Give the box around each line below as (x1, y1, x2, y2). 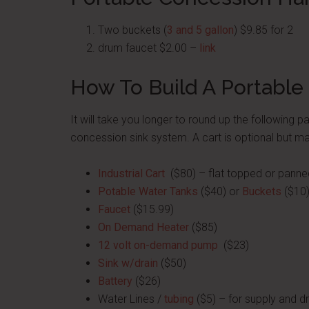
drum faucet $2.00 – (98, 41, 199, 54)
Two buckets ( (98, 23, 167, 37)
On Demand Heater (98, 221, 189, 234)
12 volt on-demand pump (98, 239, 218, 252)
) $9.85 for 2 (234, 23, 293, 37)
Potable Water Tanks (98, 185, 198, 198)
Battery (98, 275, 132, 288)
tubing (164, 292, 194, 306)
